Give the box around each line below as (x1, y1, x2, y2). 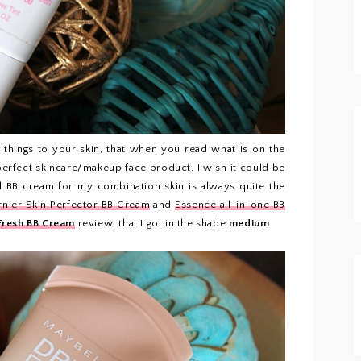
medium (228, 218, 270, 230)
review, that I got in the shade (77, 218, 229, 230)
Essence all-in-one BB (175, 199, 286, 211)
